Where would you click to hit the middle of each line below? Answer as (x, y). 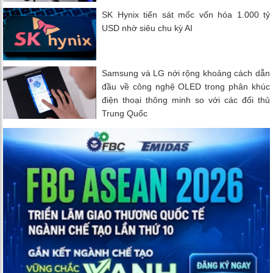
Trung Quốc (125, 114)
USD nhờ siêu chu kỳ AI (147, 28)
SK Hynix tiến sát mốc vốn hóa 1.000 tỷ (186, 15)
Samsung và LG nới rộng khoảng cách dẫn (186, 73)
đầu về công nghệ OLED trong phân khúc (186, 87)
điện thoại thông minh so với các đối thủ (186, 100)
